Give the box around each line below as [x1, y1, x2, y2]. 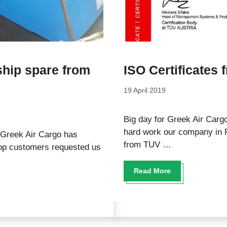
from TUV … [124, 140, 171, 149]
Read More [134, 167, 171, 175]
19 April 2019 [124, 86, 166, 94]
